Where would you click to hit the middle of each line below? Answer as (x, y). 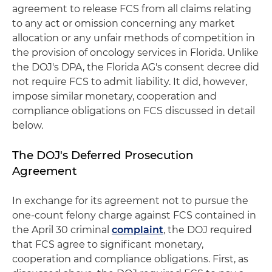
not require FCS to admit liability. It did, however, (130, 82)
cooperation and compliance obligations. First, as (130, 259)
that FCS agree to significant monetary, (108, 244)
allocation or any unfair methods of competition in (134, 38)
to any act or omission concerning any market (124, 23)
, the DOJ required (208, 230)
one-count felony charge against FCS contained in (134, 215)
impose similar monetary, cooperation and (114, 96)
